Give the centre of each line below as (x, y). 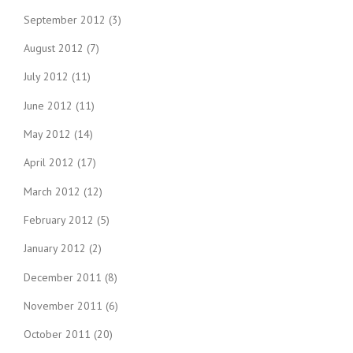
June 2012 (48, 105)
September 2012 (65, 19)
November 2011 (63, 305)
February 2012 (59, 219)
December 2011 (63, 277)
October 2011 (57, 334)
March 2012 (52, 191)
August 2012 (54, 48)
